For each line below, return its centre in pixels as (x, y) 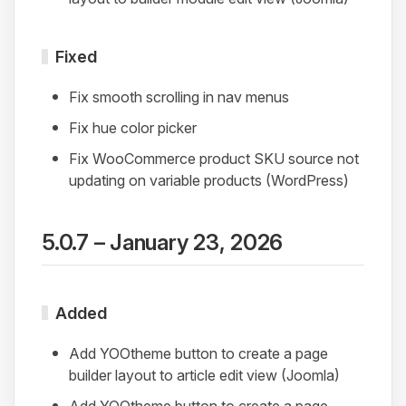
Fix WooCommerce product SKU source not (214, 159)
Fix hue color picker (133, 128)
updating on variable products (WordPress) (209, 180)
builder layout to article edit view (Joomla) (204, 375)
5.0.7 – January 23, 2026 (163, 242)
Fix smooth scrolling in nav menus (179, 97)
